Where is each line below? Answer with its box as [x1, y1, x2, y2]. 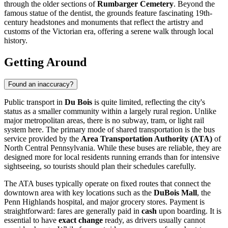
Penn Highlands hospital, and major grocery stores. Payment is [4, 197, 205, 207]
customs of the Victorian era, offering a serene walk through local [4, 26, 213, 36]
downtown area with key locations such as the [4, 188, 154, 197]
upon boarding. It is [157, 207, 221, 216]
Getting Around [4, 55, 87, 69]
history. [4, 36, 27, 45]
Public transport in [4, 98, 65, 107]
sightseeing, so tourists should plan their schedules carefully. [4, 162, 196, 171]
